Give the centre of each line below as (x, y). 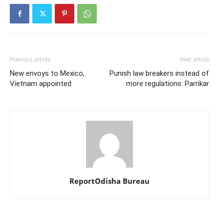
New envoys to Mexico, (47, 73)
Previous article (30, 59)
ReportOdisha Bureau (109, 181)
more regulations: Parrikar (168, 83)
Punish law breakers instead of (159, 73)
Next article (195, 59)
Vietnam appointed (41, 83)
